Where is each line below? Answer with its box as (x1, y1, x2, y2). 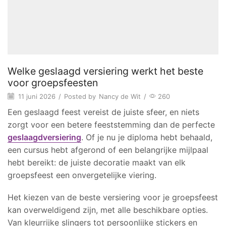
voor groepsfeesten (8, 76, 98, 89)
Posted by (64, 92, 96, 100)
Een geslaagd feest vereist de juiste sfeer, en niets (8, 107, 199, 117)
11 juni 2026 (16, 92, 55, 100)
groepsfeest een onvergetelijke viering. (8, 170, 156, 180)
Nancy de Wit (99, 92, 141, 100)
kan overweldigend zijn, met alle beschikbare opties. (8, 204, 208, 215)
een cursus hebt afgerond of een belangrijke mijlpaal (8, 145, 208, 155)
